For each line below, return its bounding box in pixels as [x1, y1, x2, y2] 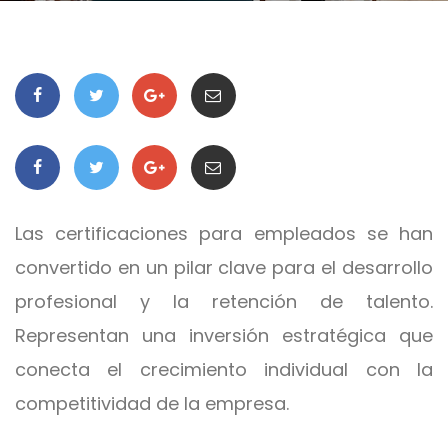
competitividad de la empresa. [15, 391, 289, 416]
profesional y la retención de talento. [15, 289, 433, 314]
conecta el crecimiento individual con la [15, 357, 433, 382]
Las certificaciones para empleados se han [15, 221, 433, 246]
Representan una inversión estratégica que [15, 323, 433, 348]
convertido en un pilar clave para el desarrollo [15, 255, 433, 280]
